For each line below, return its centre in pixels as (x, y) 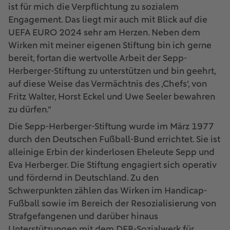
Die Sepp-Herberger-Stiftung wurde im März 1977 (111, 127)
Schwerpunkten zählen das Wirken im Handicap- (108, 191)
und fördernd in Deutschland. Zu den (83, 178)
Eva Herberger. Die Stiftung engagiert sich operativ (112, 165)
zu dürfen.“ (30, 110)
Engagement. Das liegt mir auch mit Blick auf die (108, 20)
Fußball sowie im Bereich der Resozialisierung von (112, 204)
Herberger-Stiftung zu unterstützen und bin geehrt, (112, 71)
